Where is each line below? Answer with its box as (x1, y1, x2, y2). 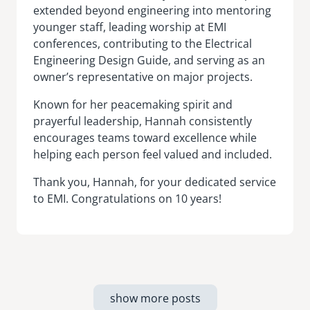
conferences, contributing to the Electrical (33, 35, 252, 51)
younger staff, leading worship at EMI (33, 19, 226, 35)
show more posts (109, 290, 201, 306)
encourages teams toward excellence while (33, 129, 257, 145)
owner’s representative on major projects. (33, 69, 253, 84)
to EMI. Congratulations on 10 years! (33, 190, 221, 206)
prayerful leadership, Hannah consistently (33, 113, 252, 129)
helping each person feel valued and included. (33, 146, 272, 162)
